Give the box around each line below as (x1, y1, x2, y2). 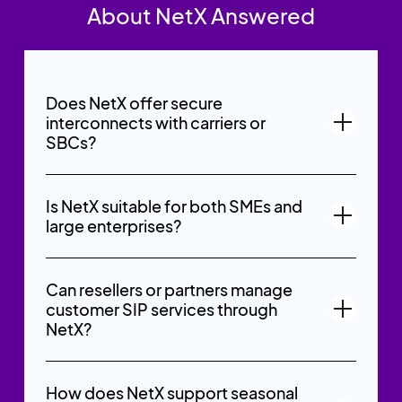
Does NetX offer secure (45, 92, 223, 113)
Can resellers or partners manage (45, 278, 293, 300)
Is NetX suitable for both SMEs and (45, 195, 302, 216)
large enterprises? (45, 214, 181, 236)
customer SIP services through (45, 298, 277, 319)
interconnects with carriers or (45, 111, 266, 133)
